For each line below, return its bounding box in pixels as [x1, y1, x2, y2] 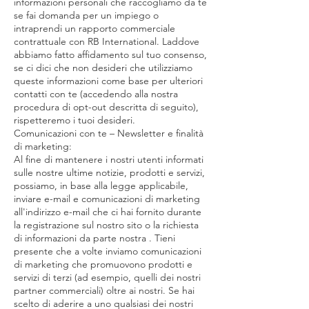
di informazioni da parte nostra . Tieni [14, 232, 175, 244]
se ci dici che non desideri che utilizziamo [14, 61, 192, 74]
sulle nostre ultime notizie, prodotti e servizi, [14, 166, 205, 179]
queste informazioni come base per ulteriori [14, 74, 203, 87]
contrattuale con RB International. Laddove [14, 35, 199, 48]
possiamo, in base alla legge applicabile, [14, 179, 188, 192]
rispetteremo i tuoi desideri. [14, 114, 135, 126]
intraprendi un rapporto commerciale [14, 22, 175, 34]
